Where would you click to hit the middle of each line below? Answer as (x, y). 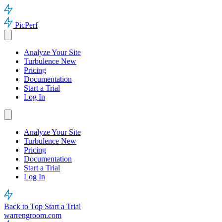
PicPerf (26, 25)
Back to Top (24, 206)
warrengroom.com (33, 215)
